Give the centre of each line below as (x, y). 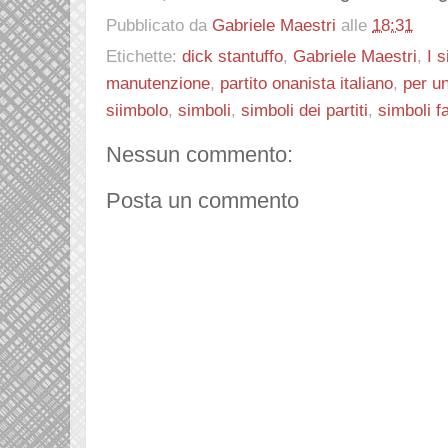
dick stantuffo (232, 55)
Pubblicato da (159, 24)
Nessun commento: (199, 154)
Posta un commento (202, 200)
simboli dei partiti (304, 109)
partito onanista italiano (306, 82)
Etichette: (144, 55)
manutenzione (158, 82)
